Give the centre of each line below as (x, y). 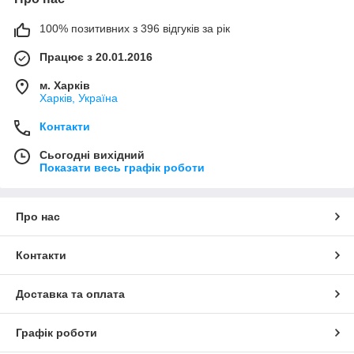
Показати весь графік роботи (122, 168)
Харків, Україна (79, 98)
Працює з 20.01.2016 (96, 57)
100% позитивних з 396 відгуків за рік (135, 29)
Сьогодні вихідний (92, 155)
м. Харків (65, 86)
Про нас (38, 217)
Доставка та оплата (70, 294)
